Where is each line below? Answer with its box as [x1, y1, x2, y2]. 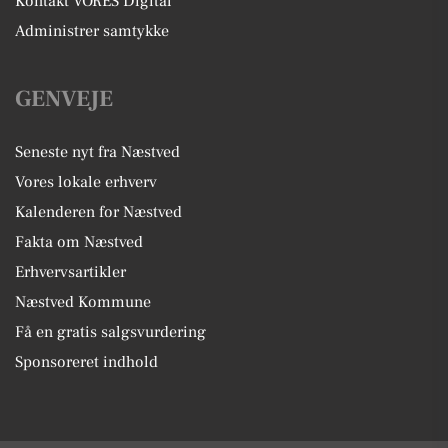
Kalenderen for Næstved [15, 201, 182, 222]
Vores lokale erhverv [15, 171, 157, 192]
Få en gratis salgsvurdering [15, 321, 206, 342]
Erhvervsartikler [15, 261, 126, 282]
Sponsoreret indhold [15, 351, 158, 372]
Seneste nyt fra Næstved [15, 141, 180, 162]
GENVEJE [15, 83, 113, 114]
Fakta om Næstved [15, 231, 143, 252]
